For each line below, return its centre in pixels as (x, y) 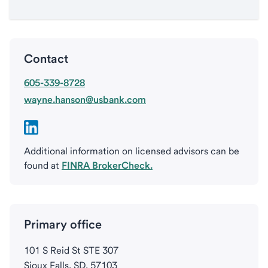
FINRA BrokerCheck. (107, 165)
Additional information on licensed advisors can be (132, 151)
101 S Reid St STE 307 (71, 250)
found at (43, 165)
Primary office (63, 224)
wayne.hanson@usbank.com (85, 100)
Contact (46, 59)
